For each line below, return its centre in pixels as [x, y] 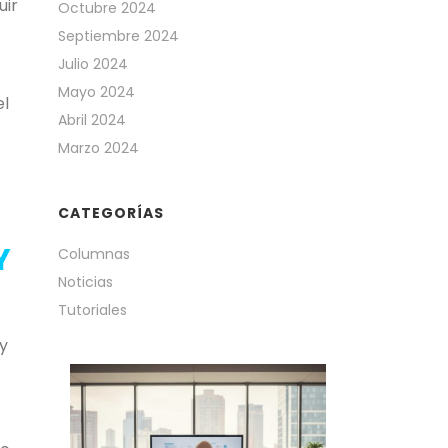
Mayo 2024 [97, 92]
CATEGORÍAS [111, 213]
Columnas [94, 254]
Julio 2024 [93, 64]
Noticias [86, 282]
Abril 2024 [92, 120]
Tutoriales [93, 310]
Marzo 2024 [99, 148]
